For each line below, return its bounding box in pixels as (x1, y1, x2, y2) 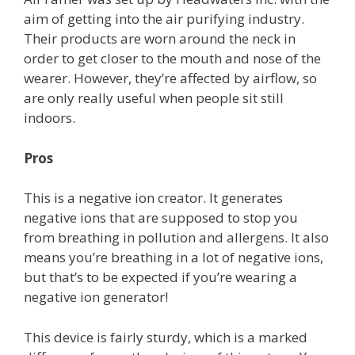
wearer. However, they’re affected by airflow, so (24, 69, 317, 88)
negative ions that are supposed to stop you (24, 208, 298, 227)
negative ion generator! (24, 288, 168, 307)
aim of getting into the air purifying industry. (24, 10, 304, 29)
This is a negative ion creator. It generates (24, 189, 283, 208)
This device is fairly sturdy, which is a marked (24, 327, 307, 346)
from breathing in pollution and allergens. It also (24, 228, 329, 247)
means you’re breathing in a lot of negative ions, (24, 248, 323, 267)
